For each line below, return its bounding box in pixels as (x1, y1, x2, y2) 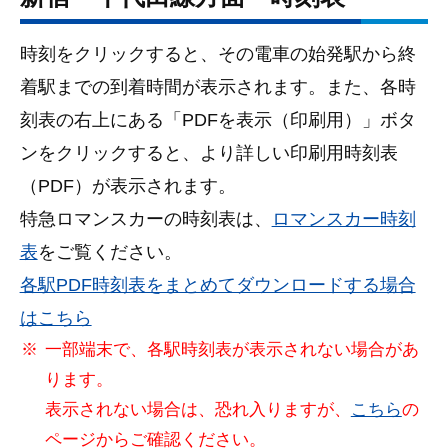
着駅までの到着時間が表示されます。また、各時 (19, 76, 416, 97)
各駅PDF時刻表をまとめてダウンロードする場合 (19, 274, 416, 295)
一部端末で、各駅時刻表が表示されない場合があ (45, 339, 419, 359)
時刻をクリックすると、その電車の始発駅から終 (19, 43, 416, 64)
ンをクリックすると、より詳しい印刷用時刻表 (19, 142, 398, 163)
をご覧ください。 (37, 241, 182, 262)
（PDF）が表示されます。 (19, 175, 236, 196)
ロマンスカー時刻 (271, 208, 416, 229)
